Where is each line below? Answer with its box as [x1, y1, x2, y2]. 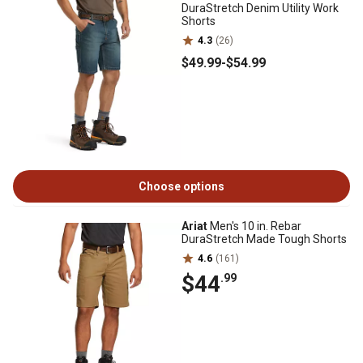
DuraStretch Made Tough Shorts [181, 233, 347, 246]
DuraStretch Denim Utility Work [181, 2, 339, 15]
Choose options [139, 180, 224, 193]
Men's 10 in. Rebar [207, 220, 301, 233]
